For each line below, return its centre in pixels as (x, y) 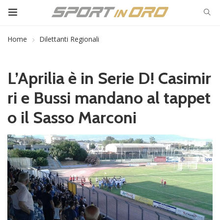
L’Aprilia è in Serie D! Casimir (109, 78)
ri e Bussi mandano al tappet (109, 98)
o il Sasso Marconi (72, 117)
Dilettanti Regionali (69, 39)
